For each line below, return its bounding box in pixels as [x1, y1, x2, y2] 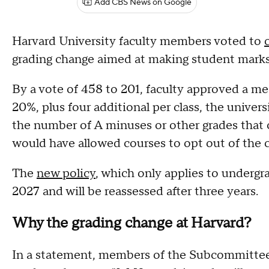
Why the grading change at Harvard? [12, 214, 252, 232]
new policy [37, 166, 95, 181]
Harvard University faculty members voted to [12, 34, 264, 49]
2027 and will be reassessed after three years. [12, 184, 258, 199]
